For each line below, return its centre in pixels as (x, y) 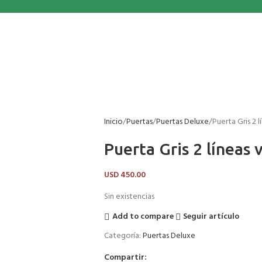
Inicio (113, 122)
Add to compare (143, 216)
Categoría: (122, 236)
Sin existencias (129, 197)
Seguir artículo (211, 216)
